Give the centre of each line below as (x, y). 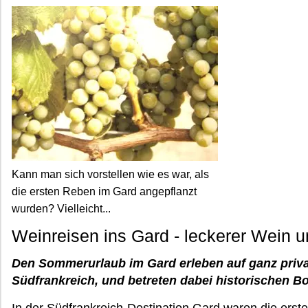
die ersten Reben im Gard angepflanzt (104, 191)
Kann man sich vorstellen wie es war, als (110, 174)
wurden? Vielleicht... (61, 209)
